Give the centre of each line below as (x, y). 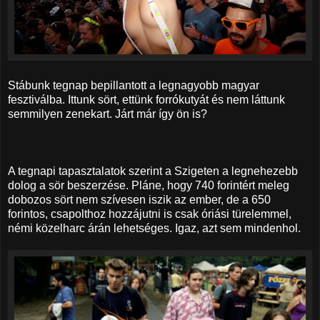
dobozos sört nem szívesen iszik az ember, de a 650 (139, 199)
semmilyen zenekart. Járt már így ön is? (107, 114)
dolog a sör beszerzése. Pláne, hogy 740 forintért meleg (149, 185)
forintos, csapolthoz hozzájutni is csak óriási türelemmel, (150, 214)
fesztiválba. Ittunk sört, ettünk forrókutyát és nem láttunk (146, 99)
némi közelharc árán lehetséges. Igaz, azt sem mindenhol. (154, 228)
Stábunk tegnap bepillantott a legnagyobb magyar (134, 85)
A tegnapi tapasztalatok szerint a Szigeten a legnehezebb (153, 171)
